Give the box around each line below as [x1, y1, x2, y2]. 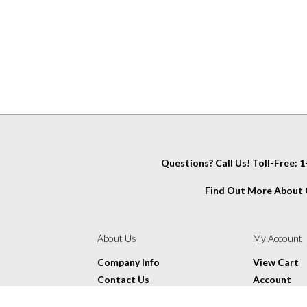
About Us [97, 232, 136, 244]
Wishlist [253, 291, 291, 302]
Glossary [97, 291, 138, 302]
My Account [253, 232, 302, 244]
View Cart [253, 256, 299, 268]
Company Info [97, 256, 160, 268]
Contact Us [97, 273, 149, 285]
